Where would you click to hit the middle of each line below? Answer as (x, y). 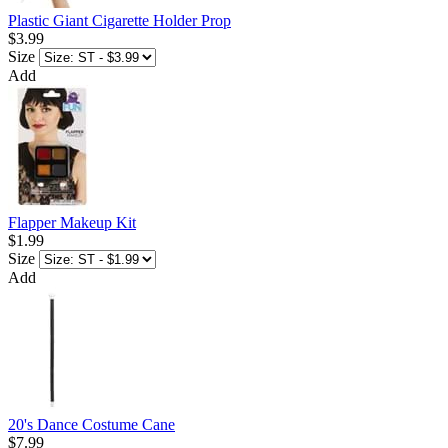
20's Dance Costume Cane (91, 425)
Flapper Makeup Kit (72, 223)
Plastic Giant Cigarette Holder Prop (119, 21)
